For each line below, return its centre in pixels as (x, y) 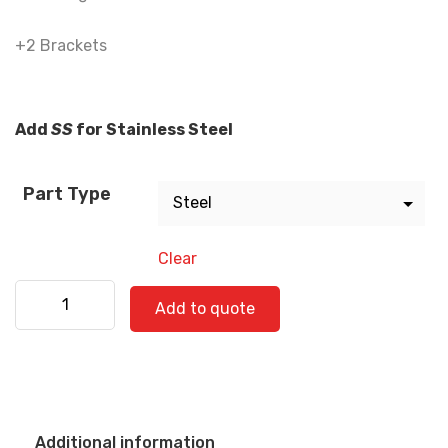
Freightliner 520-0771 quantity (131, 291)
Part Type (67, 193)
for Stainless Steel (153, 129)
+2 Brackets (61, 45)
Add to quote (205, 308)
